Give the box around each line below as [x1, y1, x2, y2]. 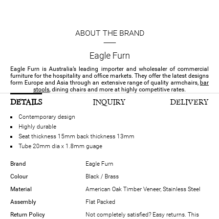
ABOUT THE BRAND [75, 28, 144, 38]
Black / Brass [86, 173, 119, 180]
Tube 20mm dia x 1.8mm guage [19, 143, 102, 150]
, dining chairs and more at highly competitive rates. [49, 86, 186, 93]
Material [10, 186, 32, 193]
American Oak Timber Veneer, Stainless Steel [86, 186, 200, 193]
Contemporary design [19, 113, 75, 121]
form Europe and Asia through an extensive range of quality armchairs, [10, 79, 200, 87]
